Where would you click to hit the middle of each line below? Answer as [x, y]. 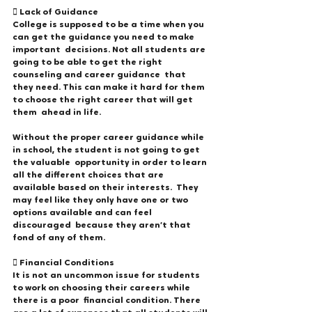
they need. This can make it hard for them [110, 88]
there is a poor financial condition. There [108, 301]
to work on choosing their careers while [102, 288]
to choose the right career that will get [104, 100]
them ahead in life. [59, 113]
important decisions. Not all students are [110, 50]
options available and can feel [83, 213]
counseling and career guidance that [100, 75]
